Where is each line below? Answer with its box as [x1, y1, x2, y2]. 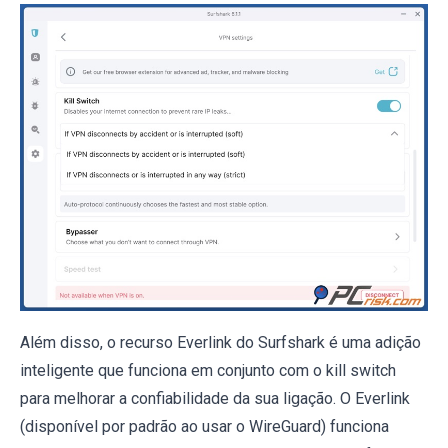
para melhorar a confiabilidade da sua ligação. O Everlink [20, 388, 410, 408]
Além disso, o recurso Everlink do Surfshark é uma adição [20, 332, 421, 352]
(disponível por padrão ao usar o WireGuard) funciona [20, 416, 389, 436]
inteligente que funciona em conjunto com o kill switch [20, 360, 396, 380]
